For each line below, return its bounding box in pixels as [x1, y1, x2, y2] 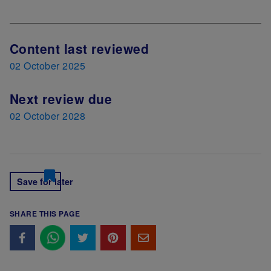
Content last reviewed [10, 39, 149, 58]
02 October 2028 [10, 109, 86, 123]
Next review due [10, 90, 113, 108]
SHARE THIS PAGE [10, 208, 80, 220]
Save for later [17, 175, 73, 188]
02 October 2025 [10, 59, 86, 73]
